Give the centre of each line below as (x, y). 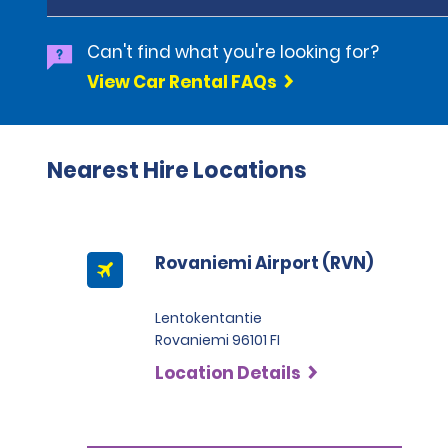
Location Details (228, 373)
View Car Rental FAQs (182, 82)
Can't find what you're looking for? (233, 52)
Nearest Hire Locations (177, 170)
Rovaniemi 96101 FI (217, 340)
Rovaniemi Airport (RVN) (264, 263)
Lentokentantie (208, 318)
